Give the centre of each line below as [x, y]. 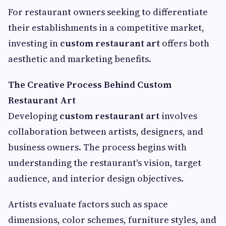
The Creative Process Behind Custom [90, 85]
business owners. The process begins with [97, 147]
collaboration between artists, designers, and [106, 132]
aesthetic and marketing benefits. [80, 59]
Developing [34, 116]
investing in [34, 43]
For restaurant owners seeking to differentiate [108, 12]
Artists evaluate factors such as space [88, 204]
